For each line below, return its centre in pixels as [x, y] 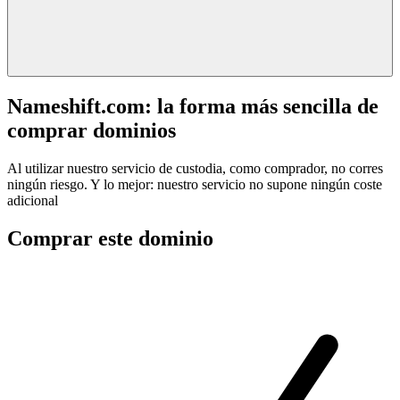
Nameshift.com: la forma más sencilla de [193, 106]
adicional [33, 200]
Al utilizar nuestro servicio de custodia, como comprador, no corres [195, 168]
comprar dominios [92, 130]
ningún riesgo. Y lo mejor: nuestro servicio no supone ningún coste [195, 184]
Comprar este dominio [110, 238]
